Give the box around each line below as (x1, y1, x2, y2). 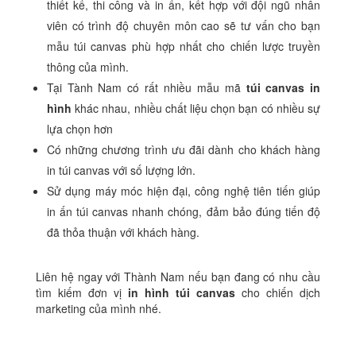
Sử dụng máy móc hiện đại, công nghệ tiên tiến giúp (46, 182, 321, 199)
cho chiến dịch (242, 284, 321, 300)
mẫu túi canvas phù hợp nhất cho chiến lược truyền (46, 37, 321, 54)
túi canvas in (240, 79, 321, 95)
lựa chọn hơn (46, 120, 113, 137)
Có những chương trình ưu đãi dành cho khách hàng (46, 141, 321, 157)
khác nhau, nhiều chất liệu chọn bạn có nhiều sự (71, 99, 321, 116)
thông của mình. (46, 58, 129, 75)
